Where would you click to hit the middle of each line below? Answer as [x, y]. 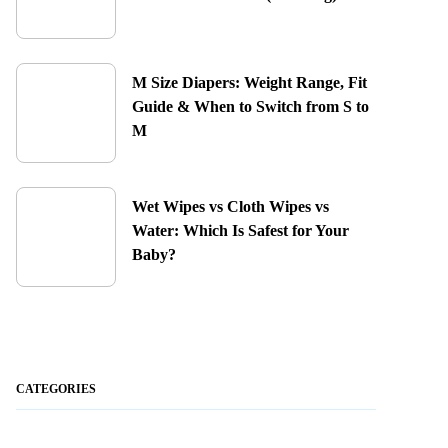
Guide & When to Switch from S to [250, 106]
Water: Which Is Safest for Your [240, 230]
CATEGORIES [55, 389]
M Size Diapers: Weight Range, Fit [249, 82]
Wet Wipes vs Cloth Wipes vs [230, 206]
